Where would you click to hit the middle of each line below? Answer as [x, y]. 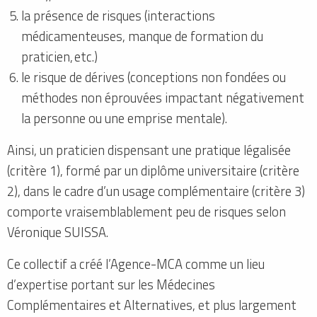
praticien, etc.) [59, 57]
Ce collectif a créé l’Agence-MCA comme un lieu [136, 264]
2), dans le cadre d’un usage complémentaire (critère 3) [156, 191]
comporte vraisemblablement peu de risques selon [146, 212]
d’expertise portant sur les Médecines [111, 285]
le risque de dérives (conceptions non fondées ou [154, 77]
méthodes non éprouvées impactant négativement [163, 98]
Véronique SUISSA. [58, 232]
